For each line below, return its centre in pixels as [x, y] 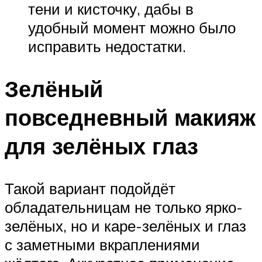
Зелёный [54, 89]
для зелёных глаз [101, 146]
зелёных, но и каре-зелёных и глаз [125, 225]
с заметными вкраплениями [102, 244]
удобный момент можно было [132, 28]
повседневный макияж [130, 118]
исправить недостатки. [107, 46]
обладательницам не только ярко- [124, 207]
